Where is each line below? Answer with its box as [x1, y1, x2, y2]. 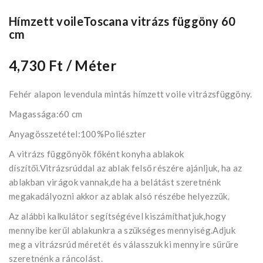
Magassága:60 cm [9, 109, 83, 120]
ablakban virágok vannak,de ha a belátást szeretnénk [9, 177, 221, 188]
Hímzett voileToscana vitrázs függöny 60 [9, 14, 236, 29]
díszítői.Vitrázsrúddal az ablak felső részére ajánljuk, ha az [9, 163, 242, 174]
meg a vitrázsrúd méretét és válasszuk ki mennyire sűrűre [9, 239, 239, 250]
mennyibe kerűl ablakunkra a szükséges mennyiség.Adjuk [9, 225, 235, 236]
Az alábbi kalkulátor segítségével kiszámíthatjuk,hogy [9, 211, 226, 222]
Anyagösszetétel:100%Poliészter [9, 129, 146, 140]
